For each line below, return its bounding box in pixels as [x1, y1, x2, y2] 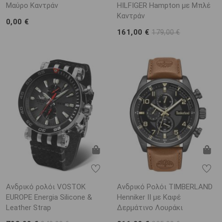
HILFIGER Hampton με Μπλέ [117, 1, 211, 10]
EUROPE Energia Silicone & [6, 192, 92, 202]
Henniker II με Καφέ [117, 192, 181, 202]
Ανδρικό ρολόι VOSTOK [6, 182, 86, 191]
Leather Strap [6, 203, 51, 212]
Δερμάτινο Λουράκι [117, 203, 183, 212]
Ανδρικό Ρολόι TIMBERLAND [117, 182, 213, 191]
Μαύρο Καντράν [6, 1, 58, 10]
